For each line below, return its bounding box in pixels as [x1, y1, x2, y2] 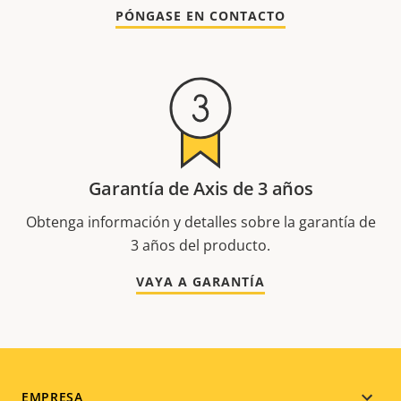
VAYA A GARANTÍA [136, 273, 265, 291]
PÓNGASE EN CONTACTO [115, 7, 286, 25]
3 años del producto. [131, 235, 270, 256]
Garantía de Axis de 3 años [88, 176, 313, 201]
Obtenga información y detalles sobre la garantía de [25, 212, 376, 233]
